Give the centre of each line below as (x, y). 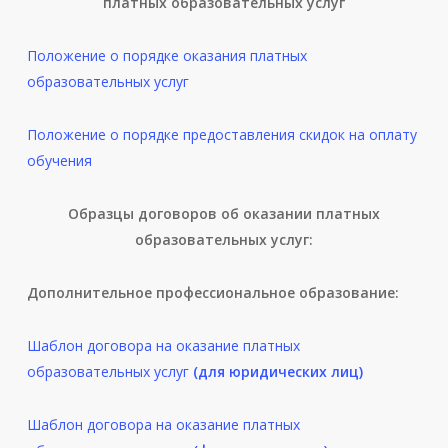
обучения (59, 161)
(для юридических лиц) (277, 372)
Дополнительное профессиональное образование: (212, 293)
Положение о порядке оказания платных (166, 56)
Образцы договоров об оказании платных (223, 214)
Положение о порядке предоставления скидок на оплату (221, 135)
